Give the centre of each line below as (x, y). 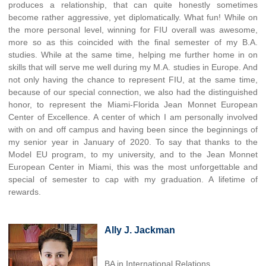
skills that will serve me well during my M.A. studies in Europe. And (133, 67)
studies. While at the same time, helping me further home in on (133, 54)
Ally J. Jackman (140, 230)
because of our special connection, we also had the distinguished (133, 92)
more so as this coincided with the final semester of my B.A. (133, 42)
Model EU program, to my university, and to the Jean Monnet (133, 154)
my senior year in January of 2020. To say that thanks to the (133, 142)
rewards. (25, 191)
